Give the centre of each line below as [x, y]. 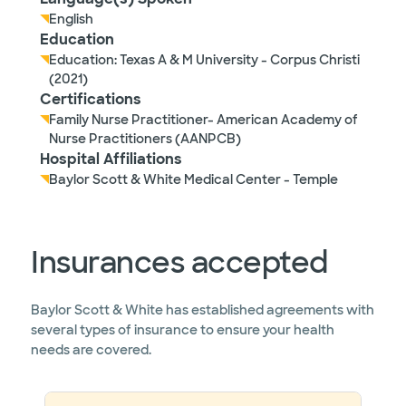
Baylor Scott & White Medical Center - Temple [193, 179]
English [71, 19]
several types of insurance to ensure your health [183, 330]
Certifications [91, 99]
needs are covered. [91, 350]
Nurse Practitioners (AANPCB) [145, 139]
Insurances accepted [179, 263]
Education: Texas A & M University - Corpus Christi [204, 60]
